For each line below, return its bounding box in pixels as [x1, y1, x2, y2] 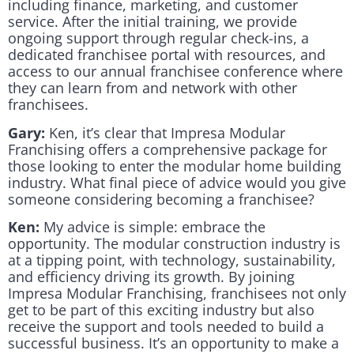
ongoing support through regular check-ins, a [8, 28, 309, 48]
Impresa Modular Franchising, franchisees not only [8, 284, 346, 303]
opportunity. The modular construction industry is [8, 234, 341, 254]
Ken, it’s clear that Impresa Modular [45, 122, 285, 142]
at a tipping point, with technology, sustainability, [8, 250, 336, 270]
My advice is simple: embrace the [40, 217, 265, 237]
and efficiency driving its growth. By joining [8, 267, 295, 287]
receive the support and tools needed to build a [8, 317, 324, 337]
